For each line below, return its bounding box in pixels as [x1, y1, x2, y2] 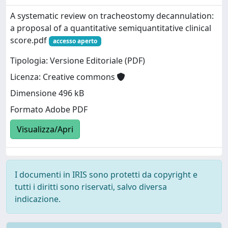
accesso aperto [52, 37, 97, 45]
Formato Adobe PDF [10, 104, 88, 116]
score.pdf [10, 35, 49, 46]
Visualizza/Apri [17, 124, 73, 135]
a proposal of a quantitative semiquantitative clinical [10, 22, 211, 34]
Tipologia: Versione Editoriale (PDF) [10, 55, 145, 67]
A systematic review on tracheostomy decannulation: [10, 10, 214, 21]
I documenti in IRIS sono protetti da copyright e [15, 169, 197, 180]
